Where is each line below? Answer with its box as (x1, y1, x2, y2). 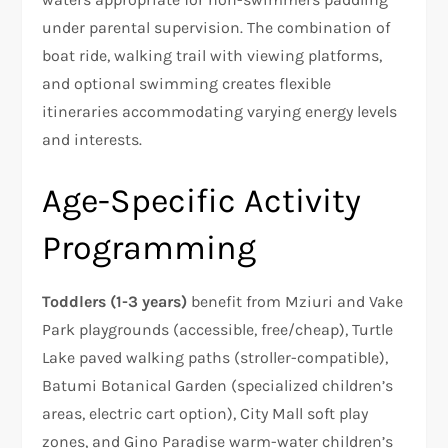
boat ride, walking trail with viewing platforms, (42, 45, 383, 65)
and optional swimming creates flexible (42, 73, 332, 93)
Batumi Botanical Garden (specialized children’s (42, 375, 394, 395)
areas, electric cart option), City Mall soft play (42, 403, 369, 423)
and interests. (42, 129, 143, 149)
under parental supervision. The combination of (42, 17, 391, 37)
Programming (42, 227, 257, 268)
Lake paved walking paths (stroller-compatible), (42, 347, 389, 367)
